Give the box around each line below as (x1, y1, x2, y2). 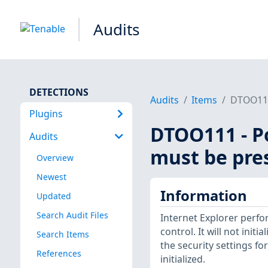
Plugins (29, 106, 63, 120)
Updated (36, 190, 71, 202)
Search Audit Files (36, 209, 108, 221)
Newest (36, 170, 66, 182)
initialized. (160, 252, 205, 266)
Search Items (36, 228, 89, 240)
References (36, 248, 81, 260)
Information (160, 185, 247, 205)
